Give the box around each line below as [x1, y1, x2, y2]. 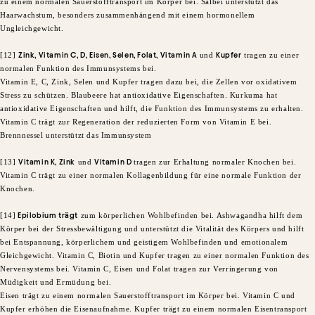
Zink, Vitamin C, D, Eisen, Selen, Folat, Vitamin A [18, 51, 200, 60]
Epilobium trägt [15, 211, 79, 220]
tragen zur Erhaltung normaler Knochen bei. [134, 157, 297, 167]
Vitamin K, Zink [18, 157, 75, 167]
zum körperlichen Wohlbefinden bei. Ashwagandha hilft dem [78, 211, 303, 220]
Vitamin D [94, 157, 134, 167]
